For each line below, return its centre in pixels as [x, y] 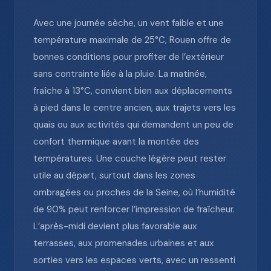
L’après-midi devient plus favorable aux [115, 226]
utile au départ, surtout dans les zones [114, 175]
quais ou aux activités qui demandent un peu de [133, 125]
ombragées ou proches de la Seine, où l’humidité [134, 192]
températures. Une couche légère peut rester [130, 158]
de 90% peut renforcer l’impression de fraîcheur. [134, 209]
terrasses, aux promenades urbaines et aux [124, 243]
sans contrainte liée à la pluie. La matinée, [120, 74]
